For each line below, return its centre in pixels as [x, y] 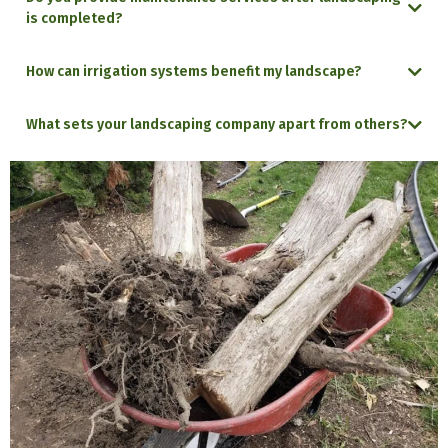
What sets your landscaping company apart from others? [217, 124]
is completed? [74, 18]
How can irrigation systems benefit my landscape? [194, 71]
